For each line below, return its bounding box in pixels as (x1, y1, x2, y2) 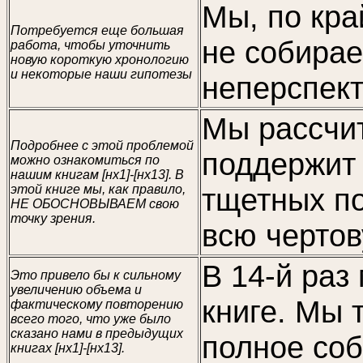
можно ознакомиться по (11, 153, 160, 167)
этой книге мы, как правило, (11, 182, 186, 196)
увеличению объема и (11, 283, 142, 297)
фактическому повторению (11, 297, 183, 311)
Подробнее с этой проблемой (11, 139, 194, 152)
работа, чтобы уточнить (11, 38, 170, 52)
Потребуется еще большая (11, 23, 184, 37)
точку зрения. (11, 211, 96, 225)
